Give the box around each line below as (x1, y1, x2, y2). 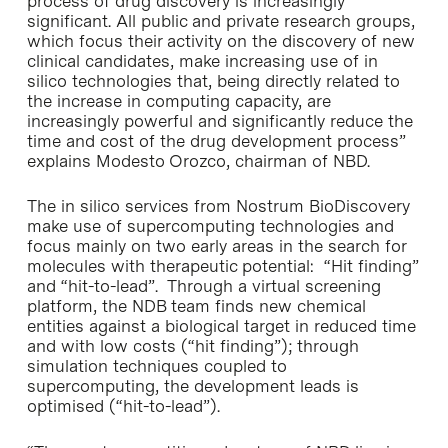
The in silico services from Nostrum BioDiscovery (26, 196, 410, 217)
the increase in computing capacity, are (26, 90, 331, 111)
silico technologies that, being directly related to (26, 70, 400, 91)
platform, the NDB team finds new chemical (26, 296, 366, 317)
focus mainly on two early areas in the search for (26, 236, 406, 257)
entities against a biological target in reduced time (26, 316, 416, 337)
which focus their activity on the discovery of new (26, 30, 415, 51)
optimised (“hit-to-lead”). (26, 396, 220, 417)
